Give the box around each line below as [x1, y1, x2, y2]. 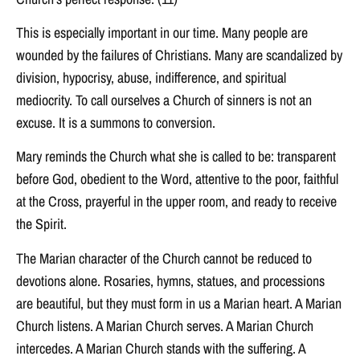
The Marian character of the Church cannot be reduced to [16, 247, 312, 268]
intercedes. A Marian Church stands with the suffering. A [16, 337, 305, 358]
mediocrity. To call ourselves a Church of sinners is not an [16, 89, 312, 110]
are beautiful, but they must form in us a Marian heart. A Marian [16, 292, 342, 313]
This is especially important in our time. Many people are [16, 22, 308, 43]
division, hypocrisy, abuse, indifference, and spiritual [16, 67, 286, 88]
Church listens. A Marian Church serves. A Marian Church [16, 315, 313, 336]
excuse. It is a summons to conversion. [16, 112, 215, 133]
